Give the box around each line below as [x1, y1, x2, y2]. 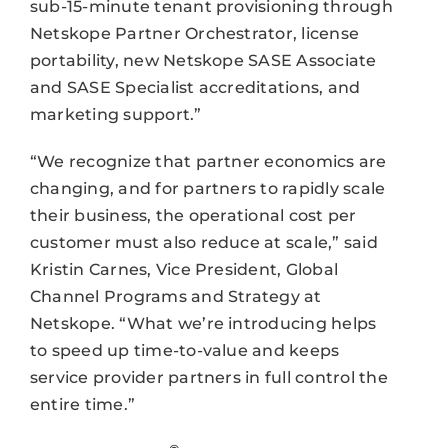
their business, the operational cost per [29, 205, 357, 225]
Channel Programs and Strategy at [29, 286, 322, 306]
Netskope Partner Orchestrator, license [29, 23, 360, 43]
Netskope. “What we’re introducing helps [29, 313, 377, 333]
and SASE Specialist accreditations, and [29, 77, 361, 97]
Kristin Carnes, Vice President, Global [29, 259, 339, 279]
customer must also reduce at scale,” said [29, 232, 378, 252]
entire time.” [29, 394, 136, 414]
